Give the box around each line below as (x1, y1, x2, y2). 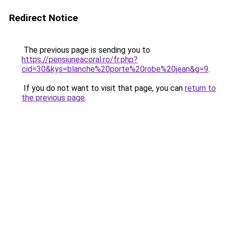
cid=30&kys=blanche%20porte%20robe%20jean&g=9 (22, 64, 208, 74)
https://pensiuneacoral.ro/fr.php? (22, 55, 138, 64)
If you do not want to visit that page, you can (22, 83, 185, 93)
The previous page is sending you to (22, 45, 150, 55)
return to (185, 83, 216, 93)
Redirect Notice (9, 12, 78, 24)
